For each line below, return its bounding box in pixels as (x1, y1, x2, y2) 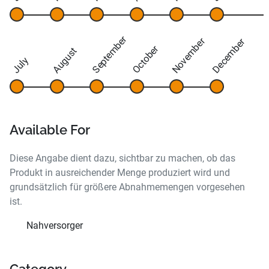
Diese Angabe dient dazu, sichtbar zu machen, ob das (10, 153, 235, 165)
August (50, 46, 79, 76)
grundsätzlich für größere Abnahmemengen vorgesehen (10, 181, 245, 193)
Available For (10, 122, 90, 138)
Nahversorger (26, 220, 83, 232)
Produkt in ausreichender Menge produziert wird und (10, 167, 230, 179)
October (130, 43, 161, 76)
